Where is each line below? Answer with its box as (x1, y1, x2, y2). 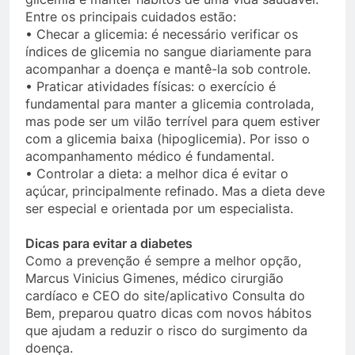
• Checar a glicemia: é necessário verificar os (25, 26, 298, 43)
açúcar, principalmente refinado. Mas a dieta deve (25, 183, 325, 200)
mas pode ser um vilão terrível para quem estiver (25, 113, 320, 130)
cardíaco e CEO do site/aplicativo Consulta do (25, 288, 305, 304)
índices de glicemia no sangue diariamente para (25, 44, 311, 60)
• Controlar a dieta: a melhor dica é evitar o (25, 166, 288, 182)
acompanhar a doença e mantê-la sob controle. (25, 61, 311, 78)
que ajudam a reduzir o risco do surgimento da (25, 323, 307, 339)
